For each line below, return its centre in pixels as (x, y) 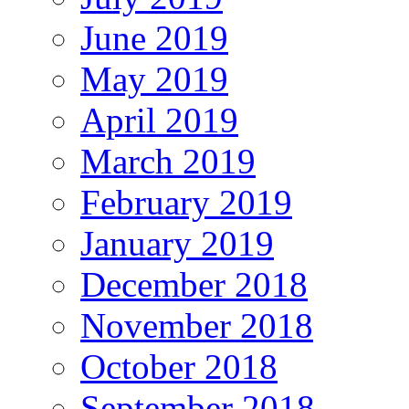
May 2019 (154, 79)
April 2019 (159, 120)
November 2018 (197, 325)
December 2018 (194, 284)
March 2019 (168, 161)
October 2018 (179, 366)
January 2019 (177, 243)
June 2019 (154, 37)
